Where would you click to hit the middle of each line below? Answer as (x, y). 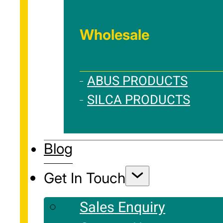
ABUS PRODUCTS (137, 81)
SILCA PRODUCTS (139, 100)
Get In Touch (85, 178)
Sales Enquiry (122, 208)
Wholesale (114, 35)
